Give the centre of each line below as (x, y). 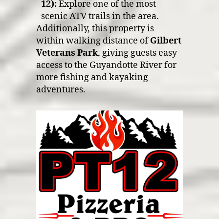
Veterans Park (67, 53)
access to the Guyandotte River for (106, 65)
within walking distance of (93, 41)
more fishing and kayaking (92, 77)
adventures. (61, 90)
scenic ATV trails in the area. (100, 16)
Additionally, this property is (95, 29)
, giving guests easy (137, 53)
